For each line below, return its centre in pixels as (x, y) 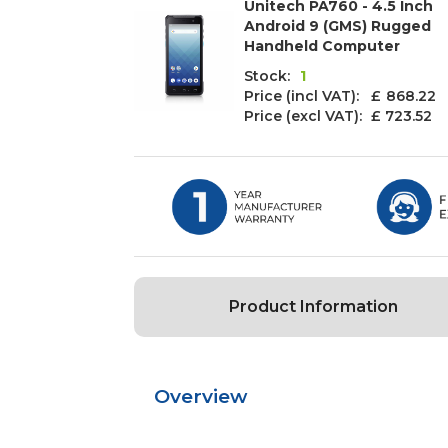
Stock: (267, 76)
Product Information (313, 306)
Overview (201, 396)
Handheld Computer (322, 46)
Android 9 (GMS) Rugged (338, 26)
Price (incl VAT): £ (313, 96)
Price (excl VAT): (305, 116)
